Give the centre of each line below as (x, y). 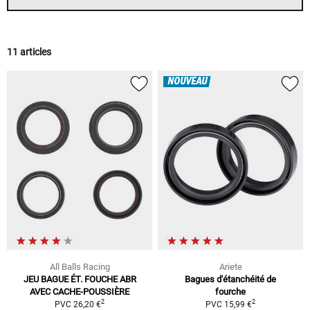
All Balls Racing (80, 266)
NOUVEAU (187, 82)
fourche (230, 291)
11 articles (29, 52)
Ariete (230, 266)
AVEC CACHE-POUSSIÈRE (80, 291)
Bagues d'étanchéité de (230, 279)
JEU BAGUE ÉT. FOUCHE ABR (80, 279)
